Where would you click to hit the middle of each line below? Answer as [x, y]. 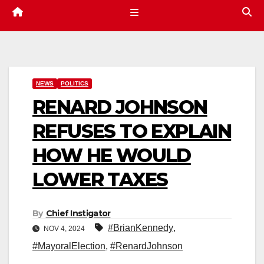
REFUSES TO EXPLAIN [132, 131]
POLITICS [75, 84]
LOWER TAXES [100, 180]
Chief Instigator [78, 214]
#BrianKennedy [141, 228]
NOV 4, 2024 [64, 229]
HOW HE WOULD [112, 156]
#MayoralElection [69, 246]
